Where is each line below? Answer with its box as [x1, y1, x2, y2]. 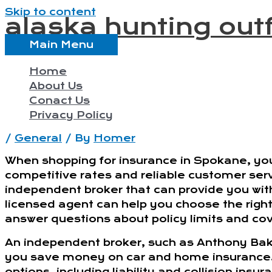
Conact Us [29, 95, 90, 106]
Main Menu [29, 39, 93, 50]
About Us [29, 80, 83, 92]
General [15, 132, 62, 144]
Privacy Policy [29, 109, 113, 121]
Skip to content [5, 6, 96, 18]
